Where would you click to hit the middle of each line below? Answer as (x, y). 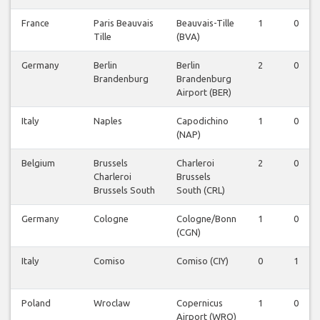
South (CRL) (201, 190)
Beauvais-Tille (205, 23)
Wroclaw (112, 303)
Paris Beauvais (124, 23)
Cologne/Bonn (206, 219)
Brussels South (124, 190)
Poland (36, 303)
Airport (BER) (204, 92)
